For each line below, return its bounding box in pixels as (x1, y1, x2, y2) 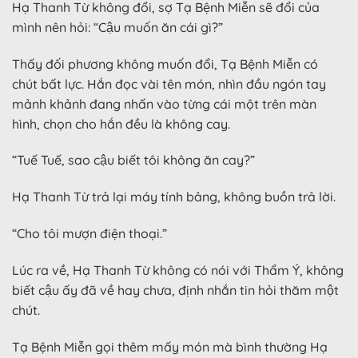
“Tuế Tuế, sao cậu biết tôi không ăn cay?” (12, 152, 255, 169)
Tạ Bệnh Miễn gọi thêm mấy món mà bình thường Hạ (12, 338, 328, 355)
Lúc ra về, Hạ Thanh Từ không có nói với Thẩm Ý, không (12, 261, 344, 278)
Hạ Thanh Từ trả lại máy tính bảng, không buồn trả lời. (12, 189, 336, 205)
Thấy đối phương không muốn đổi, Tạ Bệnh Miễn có (12, 55, 318, 72)
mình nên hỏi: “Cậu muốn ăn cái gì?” (12, 18, 223, 35)
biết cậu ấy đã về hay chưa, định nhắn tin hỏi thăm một (12, 281, 339, 298)
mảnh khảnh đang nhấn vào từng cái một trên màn (12, 95, 316, 112)
